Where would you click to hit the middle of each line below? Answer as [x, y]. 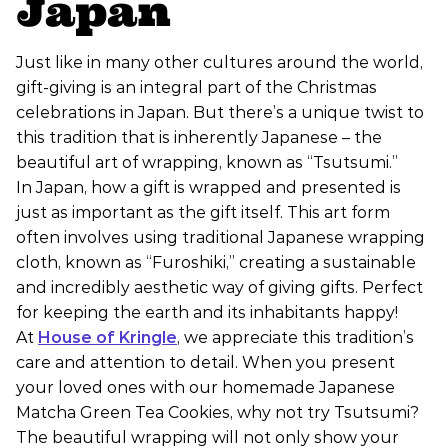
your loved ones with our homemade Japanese [205, 388]
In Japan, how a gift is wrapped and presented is [208, 188]
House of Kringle [107, 338]
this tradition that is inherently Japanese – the [199, 138]
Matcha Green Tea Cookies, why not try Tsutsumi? [217, 413]
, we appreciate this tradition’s [295, 338]
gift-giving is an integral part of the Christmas [196, 88]
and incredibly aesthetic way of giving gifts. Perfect [219, 288]
